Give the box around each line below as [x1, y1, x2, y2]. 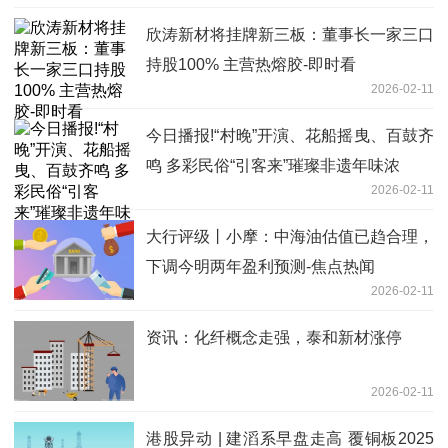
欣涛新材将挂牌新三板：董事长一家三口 [146, 26, 434, 44]
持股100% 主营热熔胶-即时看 [146, 56, 356, 74]
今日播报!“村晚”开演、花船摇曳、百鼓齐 [146, 127, 434, 145]
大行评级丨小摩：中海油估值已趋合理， [146, 228, 434, 246]
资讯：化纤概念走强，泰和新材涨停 [146, 329, 402, 347]
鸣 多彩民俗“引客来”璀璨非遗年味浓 [146, 157, 400, 175]
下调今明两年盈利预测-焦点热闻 [146, 258, 375, 276]
